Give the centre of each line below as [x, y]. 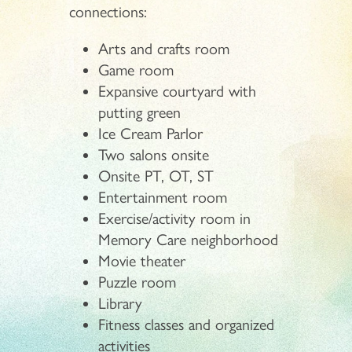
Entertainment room [163, 197]
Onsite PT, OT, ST [156, 176]
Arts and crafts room [164, 48]
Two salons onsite [154, 154]
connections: [108, 11]
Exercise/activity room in [175, 218]
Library [121, 303]
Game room [136, 70]
